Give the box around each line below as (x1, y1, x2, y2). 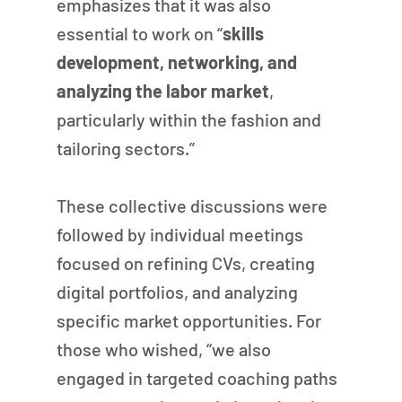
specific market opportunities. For (56, 309, 325, 331)
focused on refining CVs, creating (56, 251, 319, 274)
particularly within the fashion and (56, 108, 325, 130)
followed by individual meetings (56, 223, 307, 245)
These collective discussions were (56, 194, 331, 216)
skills (222, 22, 267, 44)
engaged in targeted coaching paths (56, 366, 341, 389)
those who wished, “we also (56, 337, 275, 360)
